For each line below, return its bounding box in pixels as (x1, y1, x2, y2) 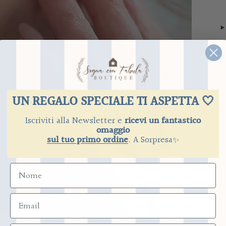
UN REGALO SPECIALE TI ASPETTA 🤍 (12, 92, 214, 112)
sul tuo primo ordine (47, 133, 128, 148)
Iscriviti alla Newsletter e (25, 114, 125, 129)
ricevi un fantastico (125, 114, 201, 129)
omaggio (96, 123, 130, 138)
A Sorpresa (133, 133, 173, 148)
